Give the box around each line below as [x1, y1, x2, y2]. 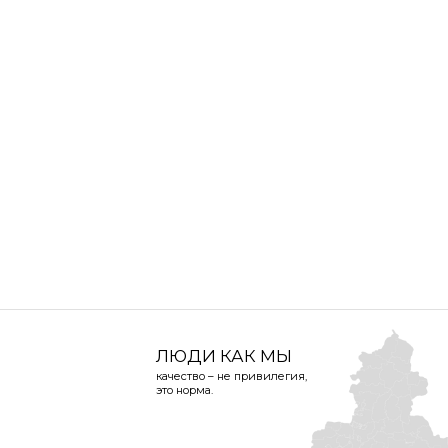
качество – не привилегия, [156, 369, 307, 383]
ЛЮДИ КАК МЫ [156, 346, 292, 366]
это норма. [156, 383, 213, 397]
